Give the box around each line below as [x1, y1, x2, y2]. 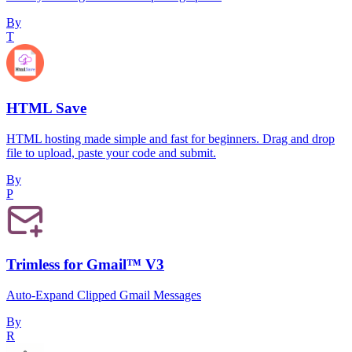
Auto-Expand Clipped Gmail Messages [6, 288, 201, 302]
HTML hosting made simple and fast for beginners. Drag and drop [6, 131, 335, 145]
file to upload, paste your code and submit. [6, 145, 216, 159]
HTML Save [6, 100, 86, 117]
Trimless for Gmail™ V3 [6, 256, 164, 273]
